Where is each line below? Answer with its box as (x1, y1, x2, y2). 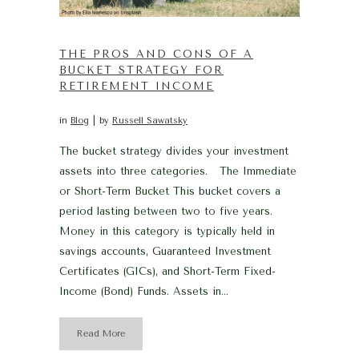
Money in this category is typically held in (59, 224, 275, 237)
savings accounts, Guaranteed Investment (59, 244, 271, 257)
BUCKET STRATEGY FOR (59, 63, 224, 76)
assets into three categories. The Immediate (59, 164, 296, 177)
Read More (77, 328, 125, 339)
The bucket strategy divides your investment (59, 144, 288, 157)
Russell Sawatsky (112, 115, 188, 126)
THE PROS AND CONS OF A (59, 47, 253, 60)
